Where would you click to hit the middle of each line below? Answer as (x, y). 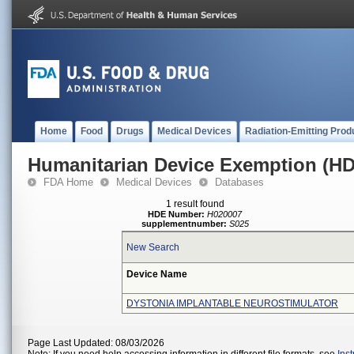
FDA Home (68, 182)
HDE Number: (177, 214)
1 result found (195, 204)
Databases (239, 182)
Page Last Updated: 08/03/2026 (96, 343)
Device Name (157, 274)
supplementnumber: (184, 224)
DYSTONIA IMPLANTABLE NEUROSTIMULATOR (232, 303)
